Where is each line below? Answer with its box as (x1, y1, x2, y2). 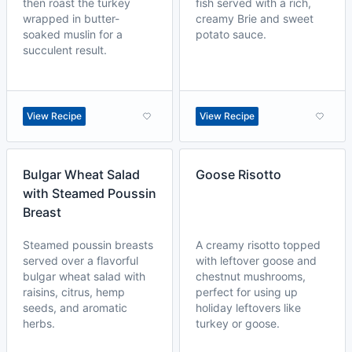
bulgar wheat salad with (23, 269, 145, 283)
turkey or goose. (196, 317, 280, 330)
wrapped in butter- (23, 12, 119, 25)
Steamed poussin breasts (23, 238, 153, 251)
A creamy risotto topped (196, 238, 321, 251)
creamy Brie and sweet (196, 12, 313, 25)
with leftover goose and (196, 254, 317, 267)
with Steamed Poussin (23, 185, 156, 201)
